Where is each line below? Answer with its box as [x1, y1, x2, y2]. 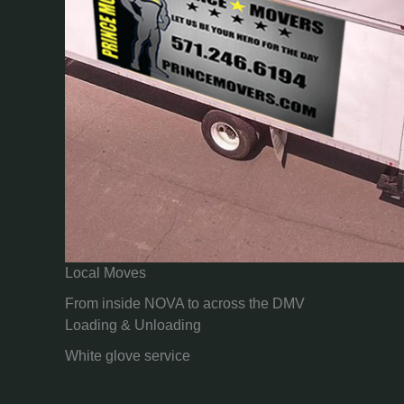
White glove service [65, 347, 190, 363]
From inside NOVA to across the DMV [65, 295, 305, 311]
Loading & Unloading [65, 317, 201, 333]
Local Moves [65, 264, 146, 280]
